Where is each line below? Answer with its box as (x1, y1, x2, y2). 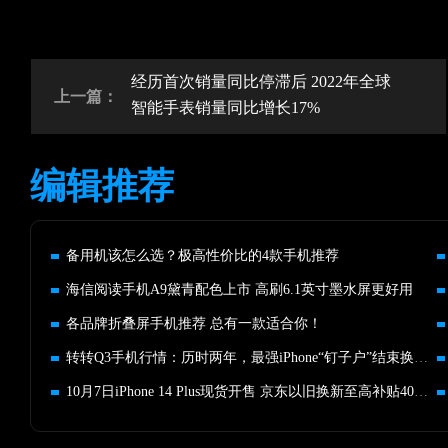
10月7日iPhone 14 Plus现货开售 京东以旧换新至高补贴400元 (414, 384, 428, 399)
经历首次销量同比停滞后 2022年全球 (130, 73, 391, 90)
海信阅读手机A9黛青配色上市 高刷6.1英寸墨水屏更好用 (66, 282, 413, 297)
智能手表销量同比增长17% (130, 99, 320, 116)
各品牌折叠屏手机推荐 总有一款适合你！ (66, 316, 322, 331)
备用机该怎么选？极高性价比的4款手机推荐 (66, 248, 339, 263)
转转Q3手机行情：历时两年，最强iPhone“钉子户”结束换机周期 (414, 350, 428, 365)
